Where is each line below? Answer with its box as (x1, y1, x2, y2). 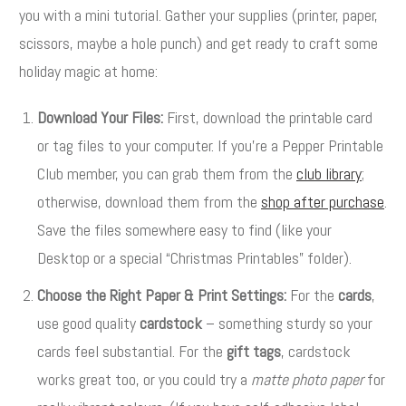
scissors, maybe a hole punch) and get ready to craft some (19, 33, 378, 54)
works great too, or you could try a (37, 369, 251, 391)
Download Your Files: (37, 107, 163, 129)
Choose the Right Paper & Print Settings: (37, 285, 286, 306)
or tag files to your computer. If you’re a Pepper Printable (37, 135, 383, 157)
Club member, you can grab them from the (37, 163, 296, 185)
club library (296, 163, 362, 185)
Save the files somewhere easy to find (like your (37, 219, 332, 241)
